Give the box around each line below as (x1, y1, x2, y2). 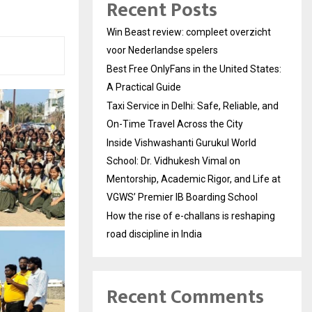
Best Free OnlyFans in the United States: (107, 63, 281, 75)
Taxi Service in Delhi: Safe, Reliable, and (107, 100, 279, 111)
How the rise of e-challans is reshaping (107, 210, 275, 221)
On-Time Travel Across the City (107, 118, 243, 130)
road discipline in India (107, 228, 202, 240)
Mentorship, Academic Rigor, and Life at (107, 173, 281, 185)
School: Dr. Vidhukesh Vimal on (107, 155, 240, 166)
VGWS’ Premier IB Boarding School (107, 192, 258, 203)
